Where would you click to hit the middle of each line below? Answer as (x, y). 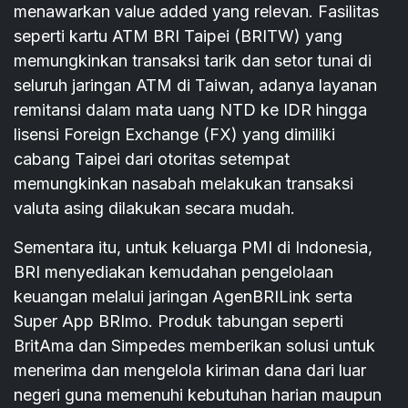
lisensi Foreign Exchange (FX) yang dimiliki (174, 135)
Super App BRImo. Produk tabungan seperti (178, 321)
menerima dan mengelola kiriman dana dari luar (190, 371)
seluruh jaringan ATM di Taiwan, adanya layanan (195, 86)
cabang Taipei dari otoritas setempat (152, 159)
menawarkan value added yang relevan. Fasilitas (196, 12)
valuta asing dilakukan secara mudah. (154, 209)
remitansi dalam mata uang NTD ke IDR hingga (190, 110)
